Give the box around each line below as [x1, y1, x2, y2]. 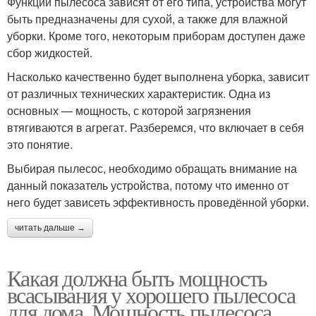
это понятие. [7, 135, 73, 152]
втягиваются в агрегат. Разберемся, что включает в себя [7, 119, 304, 135]
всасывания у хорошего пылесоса [7, 279, 295, 310]
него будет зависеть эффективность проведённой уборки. [7, 193, 309, 210]
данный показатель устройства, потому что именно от [7, 176, 288, 193]
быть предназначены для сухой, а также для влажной [7, 10, 288, 27]
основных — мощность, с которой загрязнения [7, 102, 251, 119]
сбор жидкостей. [7, 44, 92, 61]
